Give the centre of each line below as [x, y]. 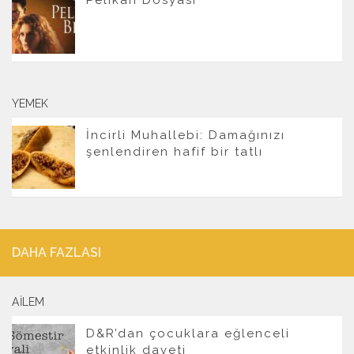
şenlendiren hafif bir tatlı [175, 151]
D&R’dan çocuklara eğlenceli [188, 333]
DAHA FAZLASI [56, 252]
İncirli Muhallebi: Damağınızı [186, 135]
